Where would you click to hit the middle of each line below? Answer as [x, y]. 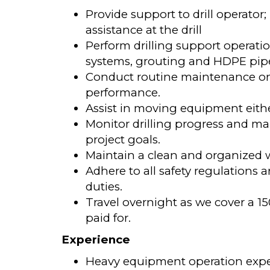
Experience [96, 240]
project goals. [123, 140]
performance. [123, 93]
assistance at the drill [144, 30]
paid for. [108, 218]
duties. [104, 187]
